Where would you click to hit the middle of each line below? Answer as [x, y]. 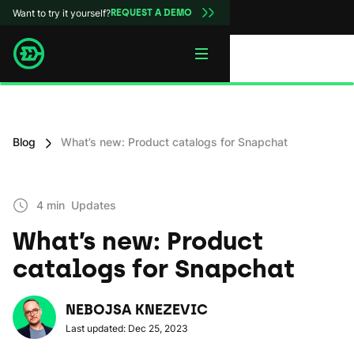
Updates [94, 205]
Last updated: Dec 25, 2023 [127, 328]
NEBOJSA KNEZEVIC [137, 310]
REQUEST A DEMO [151, 12]
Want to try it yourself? [62, 13]
